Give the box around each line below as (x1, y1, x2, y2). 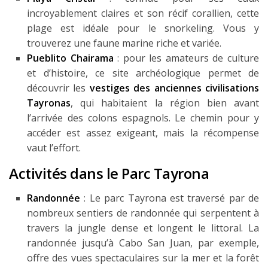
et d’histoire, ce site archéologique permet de (27, 66, 259, 80)
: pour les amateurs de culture (113, 51, 260, 65)
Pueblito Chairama (27, 51, 114, 65)
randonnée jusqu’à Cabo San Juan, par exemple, (27, 236, 259, 250)
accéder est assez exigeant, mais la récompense (27, 126, 259, 140)
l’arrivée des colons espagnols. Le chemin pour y (27, 111, 259, 125)
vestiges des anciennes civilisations (89, 81, 260, 95)
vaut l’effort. (27, 141, 81, 155)
